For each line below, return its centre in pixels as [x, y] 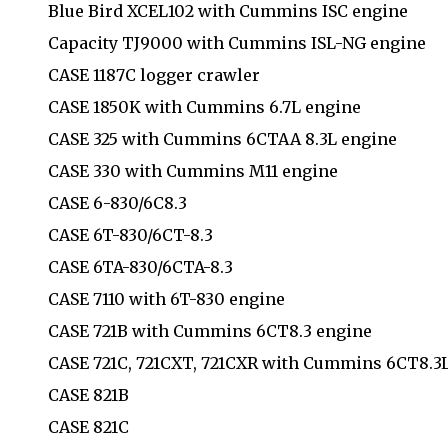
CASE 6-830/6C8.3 [117, 202]
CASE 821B [88, 394]
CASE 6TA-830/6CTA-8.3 [140, 266]
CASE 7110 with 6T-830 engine [166, 298]
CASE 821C [88, 426]
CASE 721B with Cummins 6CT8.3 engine [210, 330]
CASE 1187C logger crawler [154, 74]
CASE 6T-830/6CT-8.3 [130, 234]
